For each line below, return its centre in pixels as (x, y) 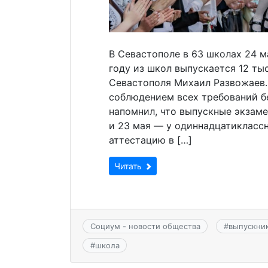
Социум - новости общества (145, 226)
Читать (129, 166)
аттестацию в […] (150, 140)
